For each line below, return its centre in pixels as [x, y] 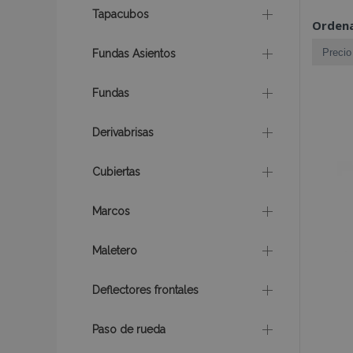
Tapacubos [121, 14]
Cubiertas [116, 172]
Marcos [111, 211]
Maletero [115, 251]
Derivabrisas [123, 132]
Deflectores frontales [145, 290]
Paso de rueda [129, 329]
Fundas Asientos [134, 54]
